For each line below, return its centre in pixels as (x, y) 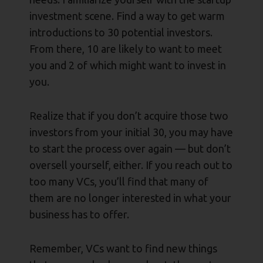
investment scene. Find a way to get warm (127, 16)
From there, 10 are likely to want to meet (126, 49)
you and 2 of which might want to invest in (128, 65)
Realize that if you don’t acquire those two (129, 116)
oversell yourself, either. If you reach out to (131, 165)
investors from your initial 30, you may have (131, 132)
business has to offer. (79, 215)
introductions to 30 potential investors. (121, 33)
